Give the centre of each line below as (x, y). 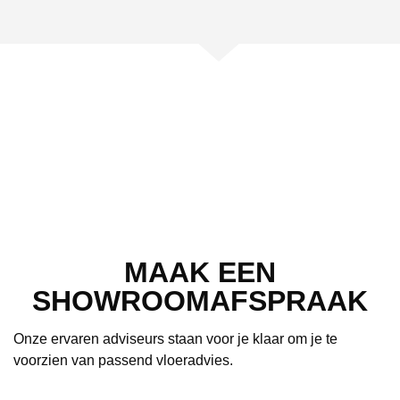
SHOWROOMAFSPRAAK (200, 301)
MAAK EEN (200, 273)
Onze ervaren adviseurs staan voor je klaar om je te (175, 339)
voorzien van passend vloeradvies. (123, 361)
